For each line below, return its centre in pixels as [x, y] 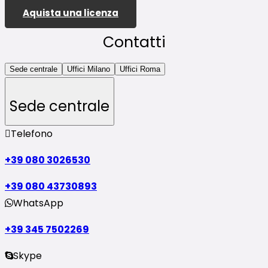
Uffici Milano [89, 69]
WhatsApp [38, 203]
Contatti [134, 42]
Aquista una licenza [71, 13]
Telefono [32, 133]
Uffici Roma [140, 69]
